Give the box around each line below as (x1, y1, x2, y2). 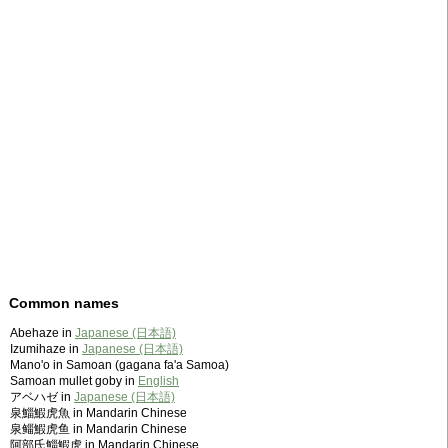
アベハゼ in (10, 390, 74, 405)
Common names (9, 295, 119, 312)
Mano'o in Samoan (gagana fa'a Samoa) (10, 358, 229, 373)
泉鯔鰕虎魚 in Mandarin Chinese (10, 406, 187, 421)
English (138, 374, 179, 389)
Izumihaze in (10, 342, 82, 357)
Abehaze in (10, 326, 75, 341)
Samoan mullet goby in (10, 374, 138, 389)
